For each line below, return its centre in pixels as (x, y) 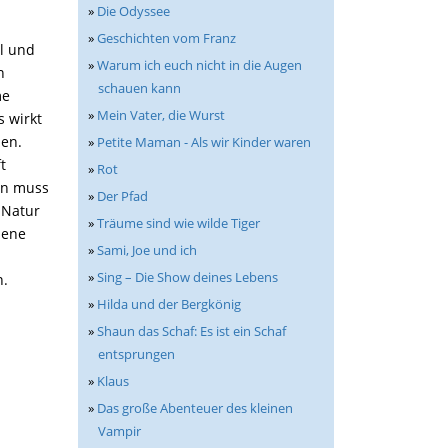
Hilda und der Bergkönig (169, 304)
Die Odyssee (133, 11)
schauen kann (139, 88)
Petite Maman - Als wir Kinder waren (204, 142)
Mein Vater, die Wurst (161, 115)
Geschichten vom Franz (166, 38)
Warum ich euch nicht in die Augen (199, 65)
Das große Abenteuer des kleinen (195, 408)
